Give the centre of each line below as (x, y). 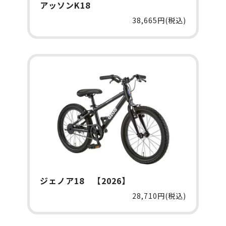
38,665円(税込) (159, 20)
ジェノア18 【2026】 (85, 181)
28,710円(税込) (159, 196)
